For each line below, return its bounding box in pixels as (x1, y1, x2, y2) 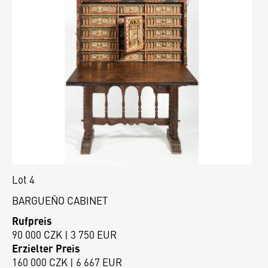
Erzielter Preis (12, 240, 80, 255)
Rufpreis (12, 213, 52, 228)
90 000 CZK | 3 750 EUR (12, 227, 117, 242)
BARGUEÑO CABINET (12, 193, 108, 208)
